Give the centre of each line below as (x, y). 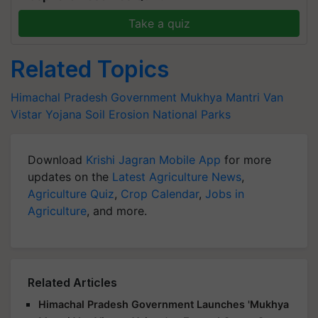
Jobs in (225, 194)
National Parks (192, 114)
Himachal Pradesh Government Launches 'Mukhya (164, 304)
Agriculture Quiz (71, 194)
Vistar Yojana (46, 114)
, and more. (117, 211)
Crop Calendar (160, 194)
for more (246, 160)
